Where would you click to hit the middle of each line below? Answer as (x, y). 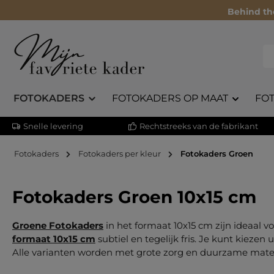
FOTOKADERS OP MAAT (170, 98)
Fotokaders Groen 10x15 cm (134, 197)
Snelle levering (53, 126)
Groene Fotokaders (58, 225)
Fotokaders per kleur (120, 154)
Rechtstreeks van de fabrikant (199, 126)
